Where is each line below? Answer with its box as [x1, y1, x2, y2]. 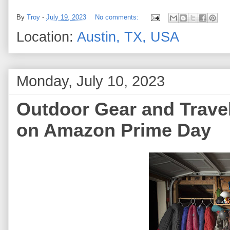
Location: [16, 29, 77, 45]
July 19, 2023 [46, 13, 86, 21]
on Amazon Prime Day [16, 120, 211, 141]
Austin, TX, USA [77, 29, 179, 45]
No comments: [95, 13, 141, 21]
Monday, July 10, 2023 [16, 72, 165, 89]
